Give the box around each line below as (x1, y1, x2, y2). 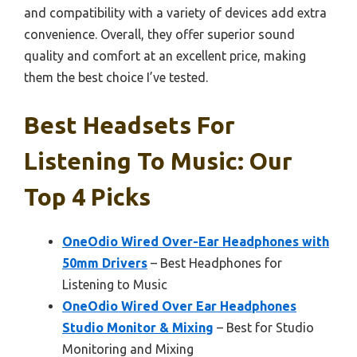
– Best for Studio (214, 320, 314, 335)
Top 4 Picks (24, 183, 151, 211)
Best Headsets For (24, 112, 235, 139)
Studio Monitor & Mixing (62, 320, 214, 335)
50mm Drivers (62, 256, 147, 271)
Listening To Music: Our (24, 147, 292, 175)
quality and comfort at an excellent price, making (24, 49, 306, 64)
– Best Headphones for (147, 256, 282, 271)
